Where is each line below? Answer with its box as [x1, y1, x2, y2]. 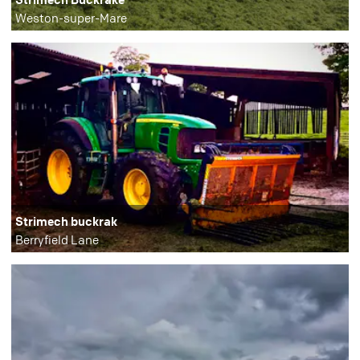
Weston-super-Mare [15, 9, 127, 26]
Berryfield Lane [15, 231, 99, 247]
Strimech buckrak [15, 212, 117, 229]
